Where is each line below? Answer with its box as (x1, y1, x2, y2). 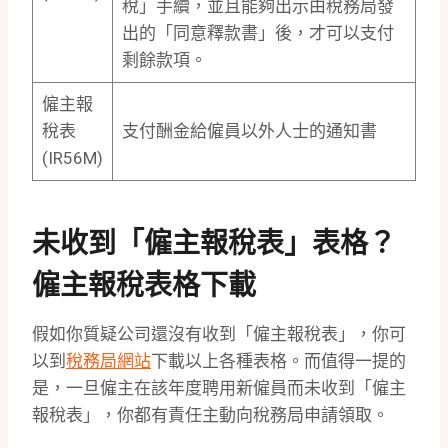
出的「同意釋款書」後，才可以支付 (121, 23, 394, 44)
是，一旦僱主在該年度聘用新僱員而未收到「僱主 (32, 378, 406, 399)
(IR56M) (41, 148, 103, 169)
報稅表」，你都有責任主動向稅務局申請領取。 (32, 405, 389, 426)
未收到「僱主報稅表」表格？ (32, 227, 396, 261)
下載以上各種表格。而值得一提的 (151, 351, 406, 372)
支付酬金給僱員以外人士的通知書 (121, 121, 377, 142)
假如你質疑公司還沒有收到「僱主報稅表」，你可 (32, 324, 406, 345)
